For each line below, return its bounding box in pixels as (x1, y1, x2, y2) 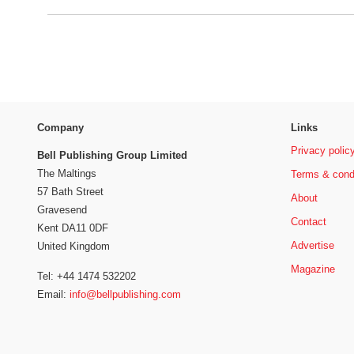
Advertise (290, 239, 334, 252)
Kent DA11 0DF (37, 221, 108, 234)
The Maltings (37, 167, 96, 179)
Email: (37, 288, 70, 301)
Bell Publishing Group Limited (37, 149, 187, 161)
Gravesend (37, 203, 87, 216)
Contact (290, 216, 326, 228)
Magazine (290, 263, 335, 276)
